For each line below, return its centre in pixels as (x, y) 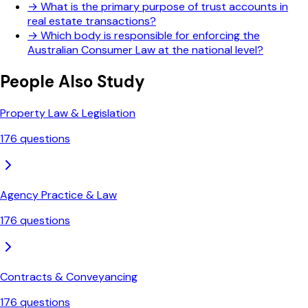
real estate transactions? (92, 21)
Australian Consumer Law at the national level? (145, 50)
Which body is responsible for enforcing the (150, 36)
